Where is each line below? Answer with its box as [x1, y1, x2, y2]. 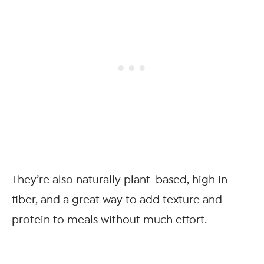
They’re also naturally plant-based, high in [12, 173, 227, 186]
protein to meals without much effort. [12, 213, 207, 226]
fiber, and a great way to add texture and [12, 193, 222, 206]
